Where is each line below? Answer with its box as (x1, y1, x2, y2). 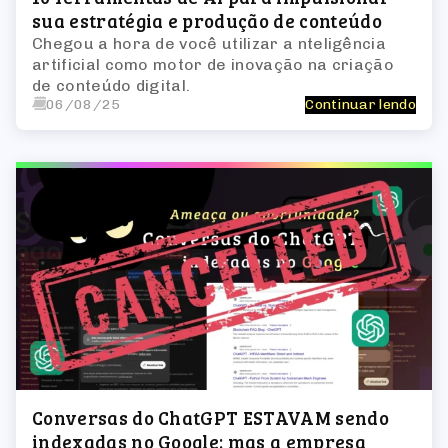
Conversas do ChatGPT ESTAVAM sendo (32, 405, 389, 431)
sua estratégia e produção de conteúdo (32, 7, 382, 33)
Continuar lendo (305, 95, 416, 113)
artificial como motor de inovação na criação (32, 54, 395, 74)
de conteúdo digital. (32, 75, 191, 95)
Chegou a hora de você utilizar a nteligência (32, 33, 387, 53)
